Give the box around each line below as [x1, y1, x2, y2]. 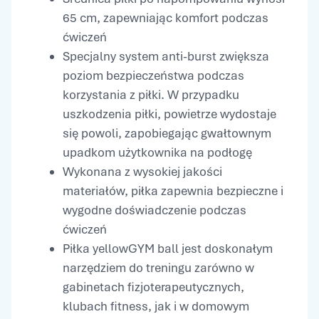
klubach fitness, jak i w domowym [63, 298, 249, 315]
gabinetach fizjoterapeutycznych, [63, 279, 244, 296]
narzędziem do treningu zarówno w [63, 260, 254, 276]
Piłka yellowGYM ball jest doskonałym [63, 241, 273, 257]
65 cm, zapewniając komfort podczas [63, 10, 268, 26]
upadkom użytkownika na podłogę [63, 145, 252, 161]
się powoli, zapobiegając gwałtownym [63, 125, 271, 142]
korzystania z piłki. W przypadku [63, 87, 239, 103]
